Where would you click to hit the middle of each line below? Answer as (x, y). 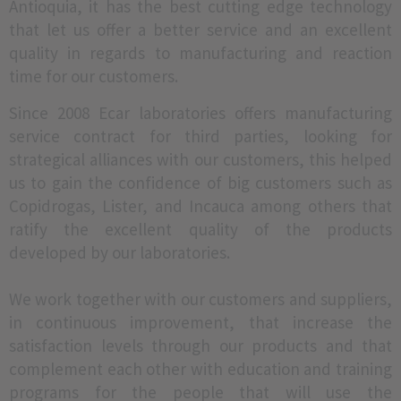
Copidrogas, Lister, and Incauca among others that (200, 206)
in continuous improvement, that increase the (200, 322)
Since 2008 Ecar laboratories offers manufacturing (200, 113)
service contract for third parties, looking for (200, 136)
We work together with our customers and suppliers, (200, 299)
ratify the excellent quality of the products (200, 229)
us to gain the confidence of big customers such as (200, 183)
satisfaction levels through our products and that (200, 346)
